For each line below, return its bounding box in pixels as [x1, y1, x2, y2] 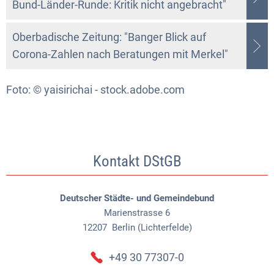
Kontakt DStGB [92, 152, 182, 170]
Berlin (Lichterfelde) [109, 221, 192, 233]
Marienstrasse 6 [104, 207, 170, 218]
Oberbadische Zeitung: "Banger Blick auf [12, 30, 206, 43]
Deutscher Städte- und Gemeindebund [60, 192, 214, 204]
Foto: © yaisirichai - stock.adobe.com [6, 83, 185, 96]
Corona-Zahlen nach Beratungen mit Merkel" [12, 47, 228, 61]
